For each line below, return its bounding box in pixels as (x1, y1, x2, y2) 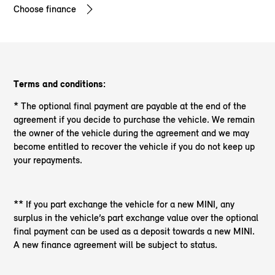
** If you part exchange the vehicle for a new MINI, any (14, 198, 235, 210)
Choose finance (14, 2, 77, 15)
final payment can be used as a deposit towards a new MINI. (14, 225, 255, 237)
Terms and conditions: (14, 77, 106, 90)
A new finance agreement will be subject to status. (14, 238, 218, 250)
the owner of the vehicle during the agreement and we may (14, 126, 250, 139)
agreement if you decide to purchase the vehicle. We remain (14, 113, 255, 125)
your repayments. (14, 153, 83, 166)
